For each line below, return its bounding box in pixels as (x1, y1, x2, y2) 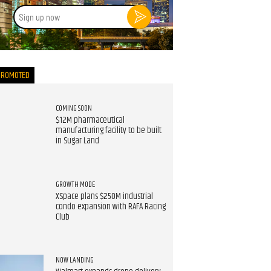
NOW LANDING (55, 254, 94, 267)
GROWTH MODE (55, 178, 95, 191)
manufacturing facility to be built (55, 124, 162, 138)
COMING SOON (55, 102, 92, 115)
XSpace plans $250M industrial (55, 189, 153, 203)
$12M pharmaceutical (55, 114, 125, 128)
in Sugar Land (55, 134, 99, 148)
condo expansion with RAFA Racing (55, 200, 166, 214)
